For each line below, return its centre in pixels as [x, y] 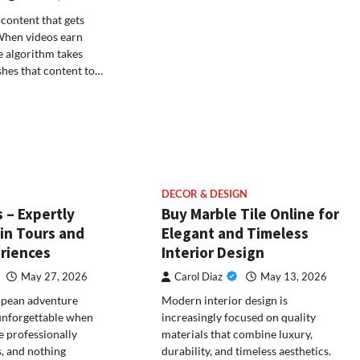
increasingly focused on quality [239, 317]
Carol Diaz [199, 277]
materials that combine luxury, [237, 334]
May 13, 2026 [294, 277]
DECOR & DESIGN [205, 194]
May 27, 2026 [54, 277]
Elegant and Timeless [235, 233]
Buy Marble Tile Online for [251, 214]
